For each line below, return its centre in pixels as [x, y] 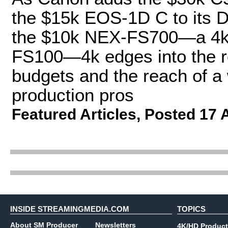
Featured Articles [74, 114]
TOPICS [191, 209]
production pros [73, 95]
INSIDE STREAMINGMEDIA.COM [70, 209]
